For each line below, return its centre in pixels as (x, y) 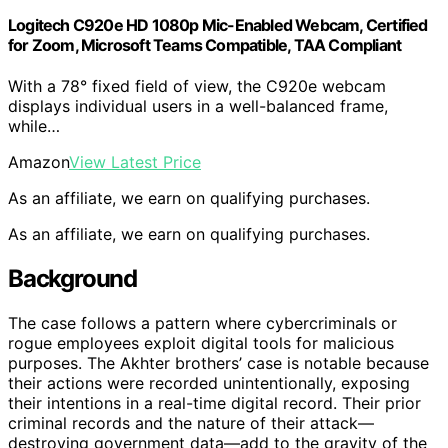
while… (34, 126)
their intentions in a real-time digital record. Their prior (214, 403)
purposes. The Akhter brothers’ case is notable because (218, 363)
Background (72, 279)
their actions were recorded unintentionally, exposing (209, 383)
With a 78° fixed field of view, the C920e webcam (197, 86)
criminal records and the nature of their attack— (191, 423)
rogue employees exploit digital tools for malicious (201, 343)
